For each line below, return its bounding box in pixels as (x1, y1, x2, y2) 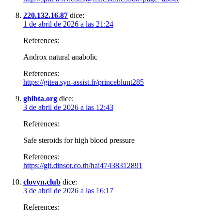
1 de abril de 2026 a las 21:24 (23, 19, 113, 28)
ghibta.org (23, 94, 57, 103)
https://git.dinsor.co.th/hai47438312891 (23, 161, 142, 170)
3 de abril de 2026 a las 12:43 (23, 103, 113, 111)
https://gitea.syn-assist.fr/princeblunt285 (23, 77, 144, 86)
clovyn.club (23, 177, 61, 186)
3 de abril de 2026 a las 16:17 (23, 186, 113, 195)
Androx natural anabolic (23, 52, 97, 61)
